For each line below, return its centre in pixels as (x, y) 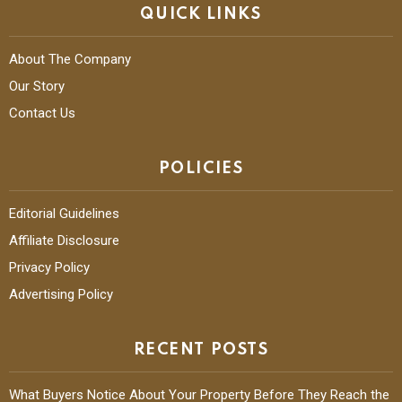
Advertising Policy (61, 288)
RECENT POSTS (201, 344)
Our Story (37, 80)
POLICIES (201, 163)
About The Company (70, 53)
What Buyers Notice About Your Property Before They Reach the (199, 389)
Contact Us (42, 107)
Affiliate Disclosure (64, 235)
